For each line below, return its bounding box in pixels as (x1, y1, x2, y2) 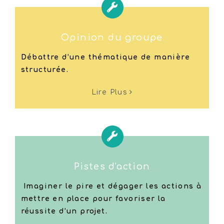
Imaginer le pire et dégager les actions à (20, 182, 202, 190)
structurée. (20, 65, 69, 73)
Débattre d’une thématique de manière (20, 53, 190, 61)
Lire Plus (91, 88, 128, 96)
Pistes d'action (73, 161, 150, 171)
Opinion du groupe (61, 32, 163, 42)
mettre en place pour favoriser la (20, 194, 166, 202)
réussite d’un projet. (20, 207, 108, 215)
